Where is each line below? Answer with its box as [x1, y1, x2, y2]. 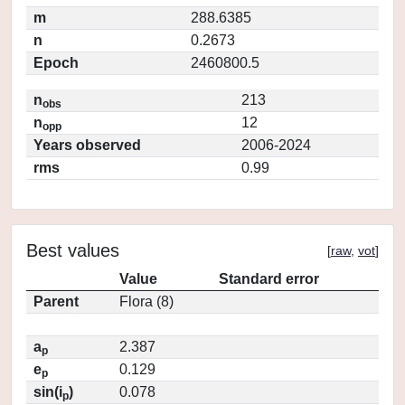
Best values [26, 240, 119, 260]
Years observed [33, 137, 141, 153]
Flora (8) [119, 294, 174, 309]
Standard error [219, 271, 319, 287]
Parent [33, 294, 79, 309]
